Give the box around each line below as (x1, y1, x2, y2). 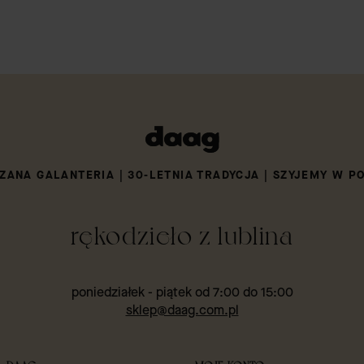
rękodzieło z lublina (70, 217, 294, 249)
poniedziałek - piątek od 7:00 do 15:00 (71, 284, 293, 301)
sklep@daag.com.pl (125, 301, 239, 319)
